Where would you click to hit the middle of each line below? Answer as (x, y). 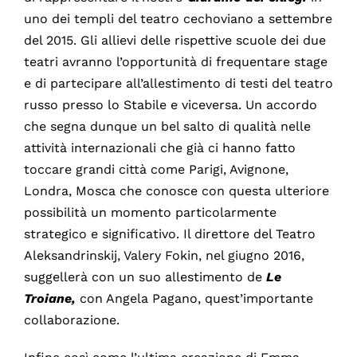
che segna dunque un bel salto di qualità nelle (167, 126)
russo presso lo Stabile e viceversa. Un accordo (170, 104)
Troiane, (51, 298)
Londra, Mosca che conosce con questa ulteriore (176, 190)
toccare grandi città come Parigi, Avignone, (156, 169)
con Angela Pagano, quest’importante (196, 298)
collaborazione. (71, 320)
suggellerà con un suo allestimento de (145, 277)
